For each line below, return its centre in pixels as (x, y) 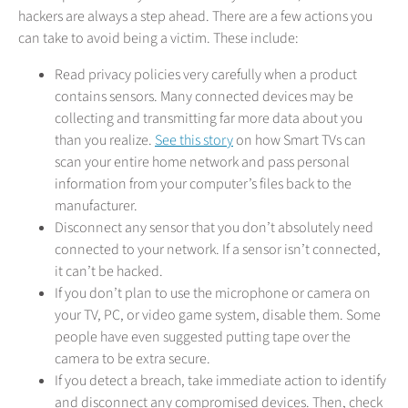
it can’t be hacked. (109, 272)
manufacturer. (96, 206)
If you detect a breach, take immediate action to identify (220, 381)
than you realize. (105, 141)
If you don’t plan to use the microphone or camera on (213, 294)
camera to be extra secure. (133, 359)
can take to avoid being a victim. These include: (158, 39)
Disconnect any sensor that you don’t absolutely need (214, 228)
